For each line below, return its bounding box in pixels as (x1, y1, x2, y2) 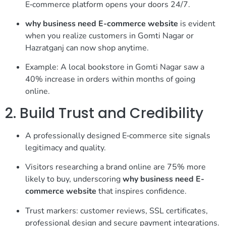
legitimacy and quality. (25, 142, 106, 153)
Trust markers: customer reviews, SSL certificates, (25, 205, 208, 216)
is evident (178, 18, 215, 30)
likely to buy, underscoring (25, 174, 123, 185)
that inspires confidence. (96, 186, 187, 197)
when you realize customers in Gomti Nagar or (25, 30, 194, 42)
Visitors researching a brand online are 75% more (25, 161, 206, 173)
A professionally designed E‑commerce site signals (25, 130, 210, 141)
